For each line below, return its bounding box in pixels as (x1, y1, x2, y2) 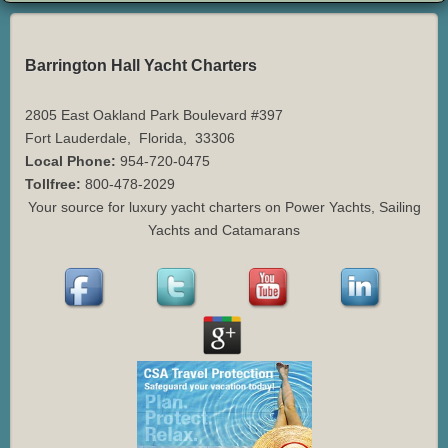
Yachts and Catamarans (148, 222, 300, 239)
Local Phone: (25, 153, 116, 170)
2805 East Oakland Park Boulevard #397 (25, 107, 283, 124)
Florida (139, 130, 183, 147)
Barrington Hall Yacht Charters (25, 57, 257, 75)
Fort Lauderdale (25, 130, 127, 147)
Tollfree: (25, 176, 81, 193)
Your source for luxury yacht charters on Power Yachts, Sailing (27, 199, 421, 216)
